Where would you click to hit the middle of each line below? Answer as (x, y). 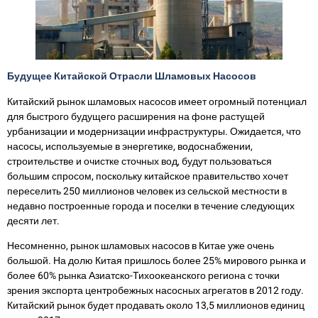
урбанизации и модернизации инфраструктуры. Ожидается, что (154, 131)
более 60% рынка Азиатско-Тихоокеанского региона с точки (143, 276)
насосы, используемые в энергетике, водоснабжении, (130, 146)
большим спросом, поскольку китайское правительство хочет (148, 176)
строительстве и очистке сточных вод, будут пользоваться (139, 161)
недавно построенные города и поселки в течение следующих (151, 206)
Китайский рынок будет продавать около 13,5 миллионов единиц (156, 306)
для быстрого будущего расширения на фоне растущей (136, 116)
